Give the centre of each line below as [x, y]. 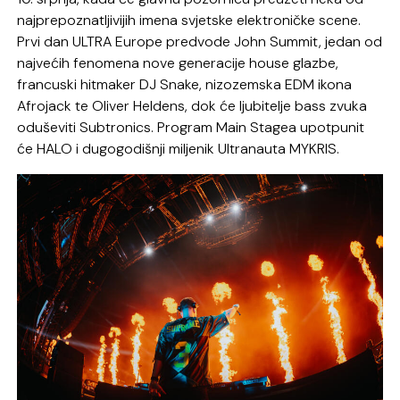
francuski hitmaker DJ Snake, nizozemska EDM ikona [185, 84]
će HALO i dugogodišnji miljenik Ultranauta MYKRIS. [179, 148]
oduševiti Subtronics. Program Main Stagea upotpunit [191, 127]
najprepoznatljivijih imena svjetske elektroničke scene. [189, 20]
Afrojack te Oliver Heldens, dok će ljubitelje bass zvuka [192, 105]
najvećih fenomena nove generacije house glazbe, [178, 62]
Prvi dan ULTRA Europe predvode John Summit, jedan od [200, 41]
